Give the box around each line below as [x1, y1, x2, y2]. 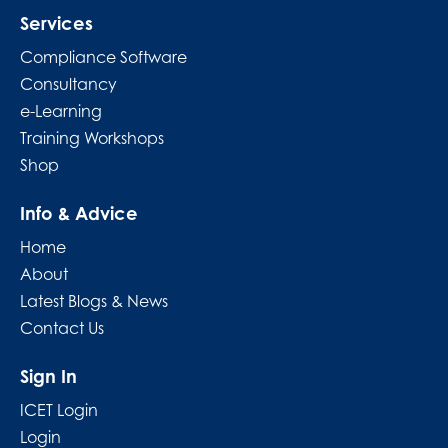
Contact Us [20, 317, 104, 338]
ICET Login [20, 399, 98, 420]
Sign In [20, 364, 77, 387]
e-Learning [20, 100, 102, 121]
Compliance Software [20, 46, 187, 67]
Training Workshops [20, 127, 164, 148]
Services [20, 11, 93, 34]
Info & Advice [20, 201, 138, 224]
